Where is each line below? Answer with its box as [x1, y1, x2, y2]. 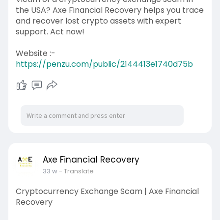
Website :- [15, 48, 55, 59]
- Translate [58, 166, 94, 176]
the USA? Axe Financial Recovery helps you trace [15, 4, 204, 16]
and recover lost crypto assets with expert [15, 15, 181, 27]
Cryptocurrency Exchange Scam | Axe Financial [15, 186, 199, 197]
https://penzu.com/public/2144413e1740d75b [15, 58, 193, 70]
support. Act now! [15, 26, 84, 37]
